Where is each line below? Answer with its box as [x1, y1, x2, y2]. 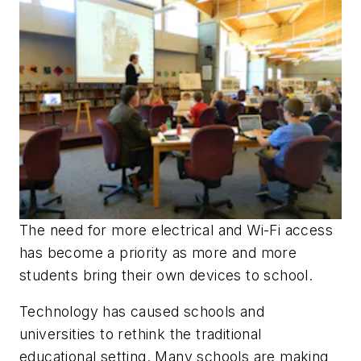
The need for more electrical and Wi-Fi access [19, 221, 333, 239]
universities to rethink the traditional [19, 326, 262, 343]
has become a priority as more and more [19, 243, 297, 261]
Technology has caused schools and [19, 303, 265, 321]
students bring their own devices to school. [19, 266, 313, 284]
